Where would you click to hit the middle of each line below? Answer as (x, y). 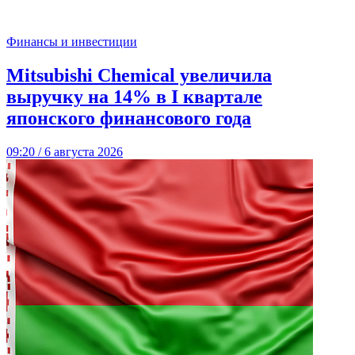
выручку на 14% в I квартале (134, 97)
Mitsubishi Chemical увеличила (139, 76)
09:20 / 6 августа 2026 (65, 152)
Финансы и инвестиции (72, 42)
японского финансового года (129, 118)
